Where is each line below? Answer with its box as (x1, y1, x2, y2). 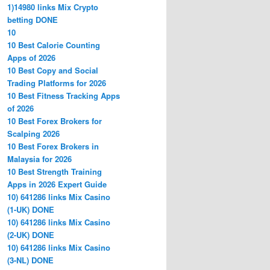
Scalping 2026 (7, 127, 60, 139)
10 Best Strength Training (7, 165, 102, 177)
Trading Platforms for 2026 (7, 77, 106, 89)
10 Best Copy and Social (7, 64, 98, 76)
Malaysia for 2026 (7, 152, 72, 165)
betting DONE (7, 13, 58, 25)
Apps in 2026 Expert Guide (7, 178, 107, 190)
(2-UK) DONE (7, 228, 54, 240)
